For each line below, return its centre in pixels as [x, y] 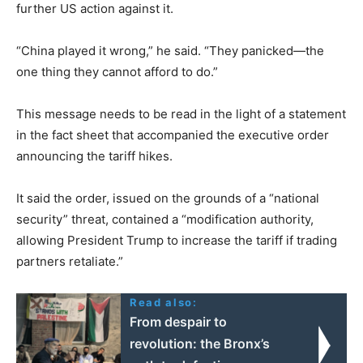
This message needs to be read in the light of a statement [181, 113]
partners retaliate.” [70, 261]
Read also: [164, 302]
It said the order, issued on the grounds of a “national [168, 198]
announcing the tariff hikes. [94, 156]
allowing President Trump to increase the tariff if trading [177, 240]
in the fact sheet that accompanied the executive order [173, 135]
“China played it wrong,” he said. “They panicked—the [170, 50]
